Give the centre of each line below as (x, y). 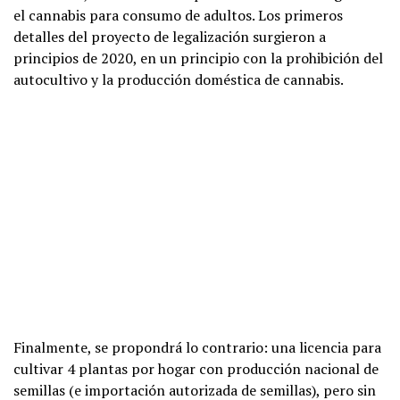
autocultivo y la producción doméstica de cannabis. (179, 79)
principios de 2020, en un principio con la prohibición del (198, 58)
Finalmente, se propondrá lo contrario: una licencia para (197, 347)
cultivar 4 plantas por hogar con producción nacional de (196, 368)
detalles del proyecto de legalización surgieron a (170, 36)
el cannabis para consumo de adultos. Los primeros (178, 15)
